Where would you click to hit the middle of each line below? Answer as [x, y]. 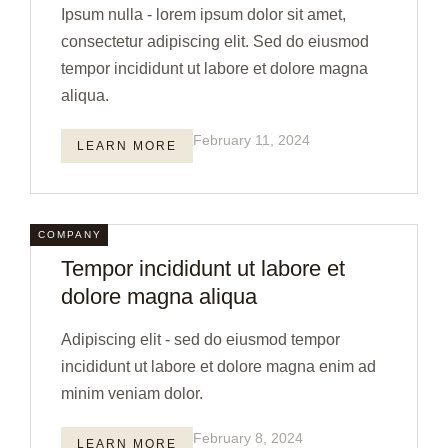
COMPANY [70, 234]
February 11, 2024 [251, 140]
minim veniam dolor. [132, 393]
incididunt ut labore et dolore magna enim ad [218, 366]
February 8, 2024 [248, 438]
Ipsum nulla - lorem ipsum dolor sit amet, [203, 14]
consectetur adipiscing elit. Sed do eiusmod [215, 41]
